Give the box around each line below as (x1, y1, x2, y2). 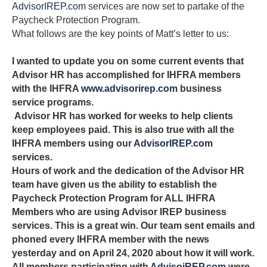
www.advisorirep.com (81, 83, 178, 94)
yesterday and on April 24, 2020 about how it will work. (12, 247, 254, 258)
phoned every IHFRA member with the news (12, 234, 209, 244)
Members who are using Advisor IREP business (12, 206, 226, 217)
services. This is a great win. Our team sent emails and (12, 220, 255, 231)
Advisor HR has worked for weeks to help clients (14, 110, 233, 121)
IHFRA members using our (12, 138, 133, 148)
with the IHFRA (12, 83, 81, 94)
